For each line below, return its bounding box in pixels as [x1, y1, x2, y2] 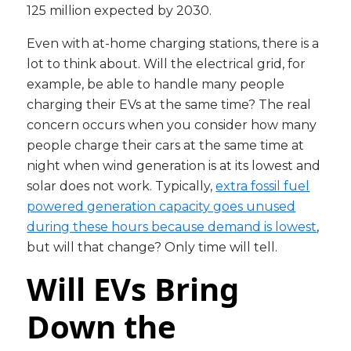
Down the [27, 305, 177, 349]
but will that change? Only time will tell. [27, 240, 278, 255]
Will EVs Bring [27, 267, 240, 311]
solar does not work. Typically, [27, 179, 216, 194]
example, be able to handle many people [27, 77, 285, 92]
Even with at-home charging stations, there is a [27, 36, 320, 52]
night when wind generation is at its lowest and [27, 158, 321, 174]
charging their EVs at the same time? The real [27, 97, 312, 113]
